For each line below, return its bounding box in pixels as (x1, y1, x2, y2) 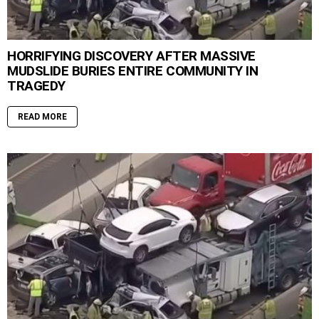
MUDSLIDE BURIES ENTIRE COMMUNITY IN (7, 63, 258, 80)
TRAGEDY (7, 78, 66, 95)
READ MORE (18, 112, 67, 122)
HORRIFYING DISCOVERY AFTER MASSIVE (7, 48, 256, 65)
